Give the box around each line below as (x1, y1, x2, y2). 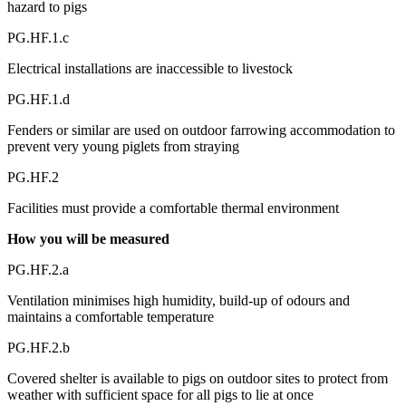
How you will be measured (7, 230, 169, 246)
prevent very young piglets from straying (7, 138, 239, 154)
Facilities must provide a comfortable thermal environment (7, 199, 339, 216)
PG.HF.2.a (7, 261, 69, 277)
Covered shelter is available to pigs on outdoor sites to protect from (7, 370, 388, 386)
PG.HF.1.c (7, 29, 69, 45)
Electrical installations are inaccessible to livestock (7, 60, 293, 76)
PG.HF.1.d (7, 91, 70, 107)
